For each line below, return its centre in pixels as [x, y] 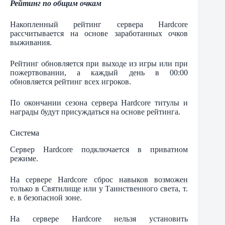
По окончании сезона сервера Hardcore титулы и [99, 103]
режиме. [24, 159]
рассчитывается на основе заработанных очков [99, 34]
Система [25, 133]
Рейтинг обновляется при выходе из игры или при [99, 64]
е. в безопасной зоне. [46, 198]
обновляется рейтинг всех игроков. [71, 82]
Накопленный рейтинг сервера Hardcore [99, 25]
